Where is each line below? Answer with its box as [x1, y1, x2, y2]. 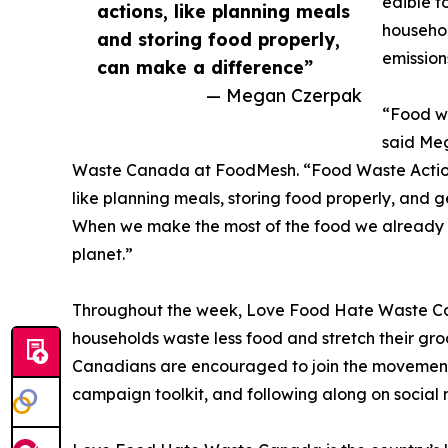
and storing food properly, [97, 28, 340, 51]
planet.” [72, 244, 133, 265]
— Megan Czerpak [206, 84, 362, 107]
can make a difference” [97, 56, 313, 79]
